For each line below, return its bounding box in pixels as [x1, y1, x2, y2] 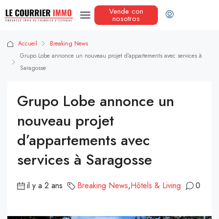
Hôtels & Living [131, 180, 181, 192]
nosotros [112, 13, 140, 24]
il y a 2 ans [27, 180, 63, 192]
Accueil [18, 39, 37, 48]
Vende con [109, 6, 143, 17]
